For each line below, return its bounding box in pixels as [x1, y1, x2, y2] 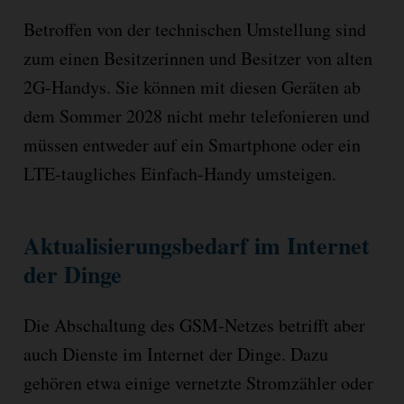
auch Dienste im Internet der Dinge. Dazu [23, 341, 328, 366]
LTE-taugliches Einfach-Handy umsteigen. [23, 161, 336, 187]
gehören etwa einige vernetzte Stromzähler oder [23, 370, 373, 395]
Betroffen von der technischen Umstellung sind [23, 17, 366, 42]
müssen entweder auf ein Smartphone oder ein [23, 133, 361, 158]
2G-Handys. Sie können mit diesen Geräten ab [23, 75, 361, 100]
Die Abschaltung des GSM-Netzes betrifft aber [23, 312, 365, 337]
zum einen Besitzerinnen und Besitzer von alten [23, 46, 372, 71]
